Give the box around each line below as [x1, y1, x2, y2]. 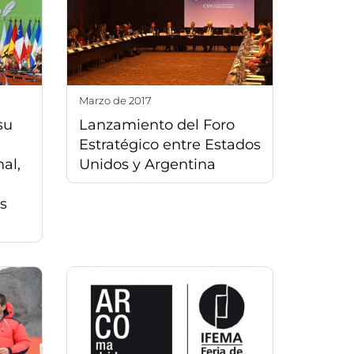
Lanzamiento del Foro [78, 115, 235, 134]
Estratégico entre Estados [78, 135, 261, 153]
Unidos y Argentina [78, 155, 216, 173]
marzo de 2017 [88, 93, 152, 107]
